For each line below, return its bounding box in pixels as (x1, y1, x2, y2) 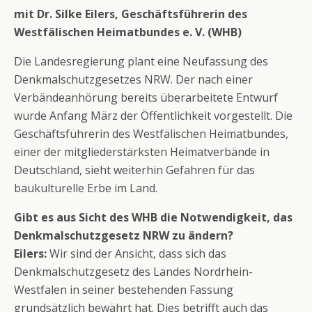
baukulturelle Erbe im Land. (14, 180, 157, 196)
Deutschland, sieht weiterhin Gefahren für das (14, 162, 255, 178)
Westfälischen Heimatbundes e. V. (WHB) (14, 24, 242, 40)
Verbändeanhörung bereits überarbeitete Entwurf (14, 90, 278, 105)
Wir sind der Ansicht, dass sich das (47, 246, 226, 261)
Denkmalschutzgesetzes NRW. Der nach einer (14, 72, 253, 87)
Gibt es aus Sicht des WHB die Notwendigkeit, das (14, 210, 292, 225)
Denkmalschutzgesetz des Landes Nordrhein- (14, 264, 253, 279)
